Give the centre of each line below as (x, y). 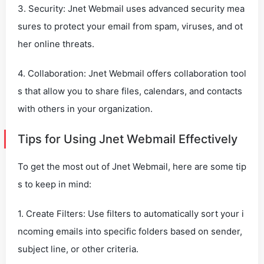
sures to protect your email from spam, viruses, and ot (130, 26)
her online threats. (56, 44)
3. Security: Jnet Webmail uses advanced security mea (131, 9)
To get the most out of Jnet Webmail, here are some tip (132, 166)
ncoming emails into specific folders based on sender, (130, 231)
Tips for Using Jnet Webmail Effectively (128, 139)
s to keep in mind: (55, 184)
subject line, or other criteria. (78, 249)
